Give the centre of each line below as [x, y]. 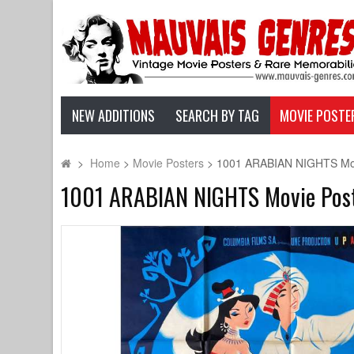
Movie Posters [169, 163]
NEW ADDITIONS [113, 115]
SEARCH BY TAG [218, 115]
